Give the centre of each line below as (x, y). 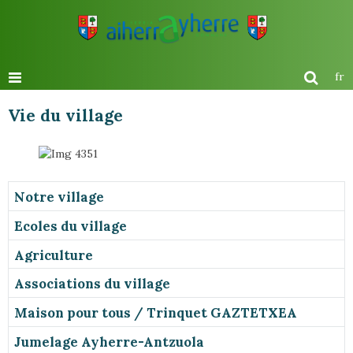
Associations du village (92, 284)
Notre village (59, 197)
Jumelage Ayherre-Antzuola (109, 342)
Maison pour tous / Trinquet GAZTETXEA (156, 312)
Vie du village (65, 115)
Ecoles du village (71, 226)
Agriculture (54, 255)
